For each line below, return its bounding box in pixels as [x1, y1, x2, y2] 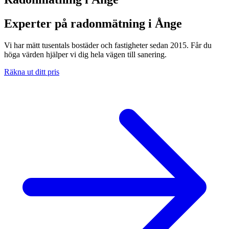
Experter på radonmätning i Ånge [4, 16, 182, 30]
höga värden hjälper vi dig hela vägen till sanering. [4, 50, 167, 59]
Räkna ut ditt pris [4, 67, 59, 76]
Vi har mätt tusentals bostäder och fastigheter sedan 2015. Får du [4, 40, 212, 50]
